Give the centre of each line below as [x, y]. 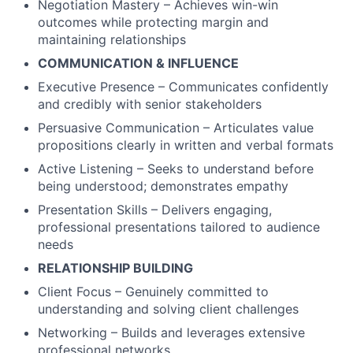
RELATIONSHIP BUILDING [115, 268]
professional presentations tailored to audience [179, 227]
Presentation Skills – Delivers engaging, [155, 209]
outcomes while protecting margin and [153, 22]
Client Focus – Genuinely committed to [153, 291]
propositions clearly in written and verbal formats [186, 145]
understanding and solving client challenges [168, 308]
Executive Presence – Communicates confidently [183, 86]
